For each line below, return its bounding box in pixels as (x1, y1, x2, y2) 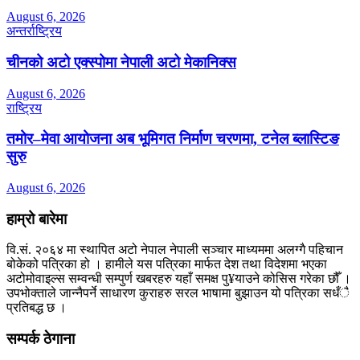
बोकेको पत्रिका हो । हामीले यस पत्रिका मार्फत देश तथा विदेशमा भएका (6, 257, 327, 272)
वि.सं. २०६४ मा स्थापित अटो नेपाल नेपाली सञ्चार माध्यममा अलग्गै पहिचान (6, 243, 343, 257)
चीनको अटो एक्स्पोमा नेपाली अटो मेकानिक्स (6, 53, 236, 71)
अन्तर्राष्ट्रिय (6, 24, 62, 39)
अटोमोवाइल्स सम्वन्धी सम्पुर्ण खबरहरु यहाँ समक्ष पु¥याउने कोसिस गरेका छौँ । (6, 272, 351, 286)
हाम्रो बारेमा (6, 210, 67, 227)
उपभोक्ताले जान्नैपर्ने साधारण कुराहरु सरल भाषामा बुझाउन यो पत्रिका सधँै (6, 286, 350, 301)
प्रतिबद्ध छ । (6, 301, 67, 315)
